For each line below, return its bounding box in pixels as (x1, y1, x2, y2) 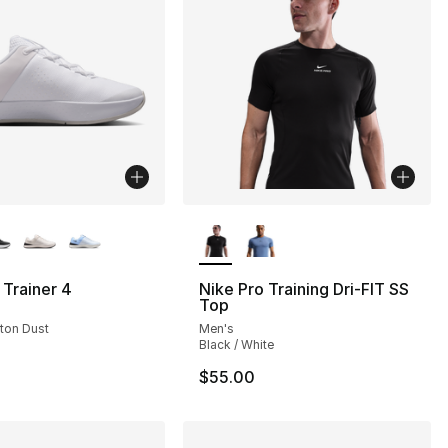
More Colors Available (202, 205, 371, 226)
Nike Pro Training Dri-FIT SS (199, 278, 410, 299)
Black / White (199, 336, 275, 352)
